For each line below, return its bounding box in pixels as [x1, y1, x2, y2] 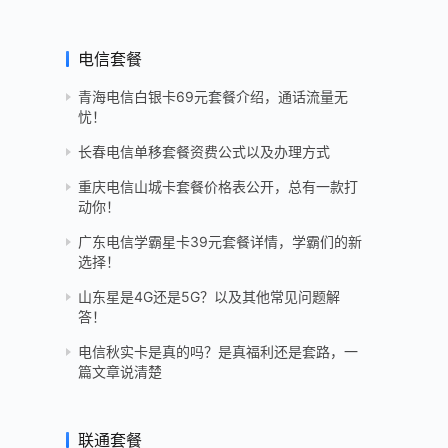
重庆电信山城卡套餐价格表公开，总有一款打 [78, 178, 358, 196]
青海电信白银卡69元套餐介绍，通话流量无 [78, 88, 348, 106]
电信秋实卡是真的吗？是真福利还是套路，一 [78, 343, 358, 361]
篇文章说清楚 [78, 363, 162, 381]
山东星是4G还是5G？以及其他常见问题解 [78, 288, 340, 306]
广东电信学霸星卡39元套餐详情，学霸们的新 [78, 233, 362, 251]
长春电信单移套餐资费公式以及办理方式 [78, 143, 330, 161]
